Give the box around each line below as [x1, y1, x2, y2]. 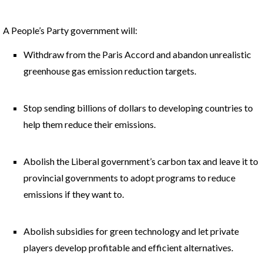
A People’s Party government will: [3, 25, 137, 36]
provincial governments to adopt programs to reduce [23, 172, 235, 183]
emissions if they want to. [23, 188, 124, 200]
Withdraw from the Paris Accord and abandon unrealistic [23, 49, 251, 60]
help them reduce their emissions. [23, 119, 156, 130]
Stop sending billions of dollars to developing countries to [23, 102, 253, 113]
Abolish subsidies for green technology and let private [23, 225, 239, 237]
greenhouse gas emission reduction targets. [23, 65, 196, 76]
